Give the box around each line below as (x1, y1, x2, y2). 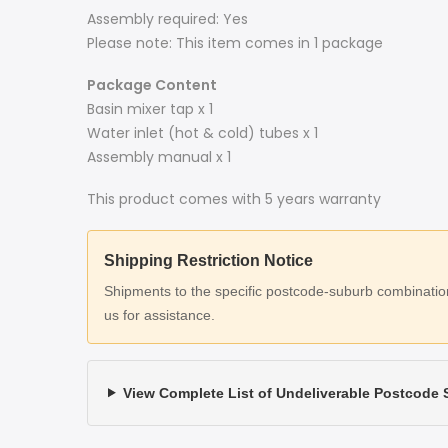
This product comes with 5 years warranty (87, 189, 381, 210)
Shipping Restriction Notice (104, 251, 313, 269)
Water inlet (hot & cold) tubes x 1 (87, 123, 318, 144)
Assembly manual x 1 (87, 147, 231, 168)
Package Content (87, 75, 217, 96)
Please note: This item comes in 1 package (87, 33, 383, 54)
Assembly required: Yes (87, 9, 248, 30)
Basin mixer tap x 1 (87, 99, 213, 120)
